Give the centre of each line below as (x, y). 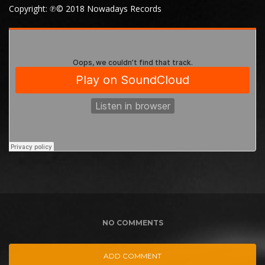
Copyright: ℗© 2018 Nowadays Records (85, 9)
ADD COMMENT (132, 256)
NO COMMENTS (132, 223)
